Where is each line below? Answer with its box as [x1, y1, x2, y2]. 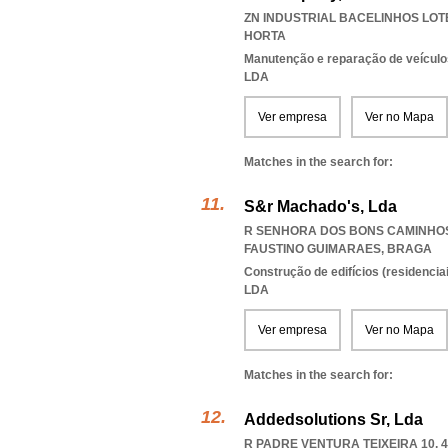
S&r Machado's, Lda [244, 198, 397, 215]
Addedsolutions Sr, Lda [244, 411, 423, 428]
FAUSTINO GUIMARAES [244, 242, 381, 256]
